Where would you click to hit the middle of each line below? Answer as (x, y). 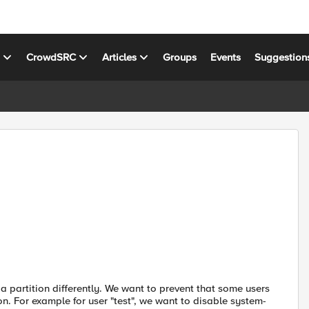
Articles (120, 57)
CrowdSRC (51, 57)
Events (226, 57)
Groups (180, 57)
